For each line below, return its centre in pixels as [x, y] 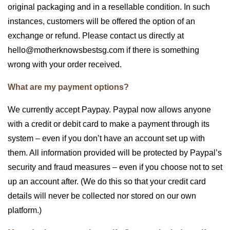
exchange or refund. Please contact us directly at [96, 36]
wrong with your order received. [66, 65]
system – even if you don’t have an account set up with [106, 139]
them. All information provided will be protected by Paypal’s [115, 153]
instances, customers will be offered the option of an [101, 22]
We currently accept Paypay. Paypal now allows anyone [109, 110]
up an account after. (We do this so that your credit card [107, 182]
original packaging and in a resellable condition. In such [109, 7]
